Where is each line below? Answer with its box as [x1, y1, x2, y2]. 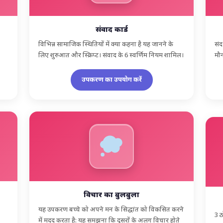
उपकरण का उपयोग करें [81, 75, 142, 84]
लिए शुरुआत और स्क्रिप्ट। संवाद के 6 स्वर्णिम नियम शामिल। [38, 51, 184, 60]
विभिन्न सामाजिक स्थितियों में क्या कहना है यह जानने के [38, 40, 174, 49]
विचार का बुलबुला [84, 190, 139, 200]
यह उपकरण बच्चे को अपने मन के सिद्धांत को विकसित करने [38, 205, 184, 214]
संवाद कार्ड [95, 25, 128, 35]
